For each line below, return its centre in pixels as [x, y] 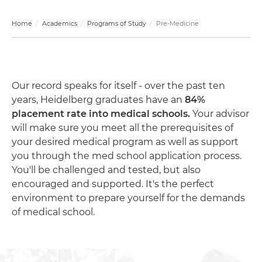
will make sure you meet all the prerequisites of [123, 128]
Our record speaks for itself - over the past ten [118, 86]
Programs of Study [117, 23]
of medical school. [54, 212]
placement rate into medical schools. [102, 114]
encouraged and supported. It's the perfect [113, 184]
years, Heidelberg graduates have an [98, 100]
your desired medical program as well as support [125, 142]
